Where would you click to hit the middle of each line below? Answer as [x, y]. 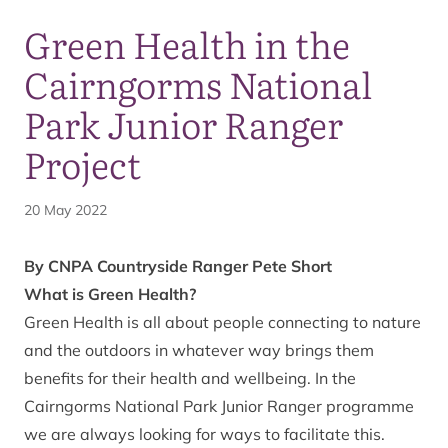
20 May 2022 [65, 209]
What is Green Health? [110, 293]
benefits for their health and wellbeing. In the [190, 377]
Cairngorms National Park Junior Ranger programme [219, 405]
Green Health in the [187, 43]
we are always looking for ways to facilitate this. [204, 433]
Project [82, 163]
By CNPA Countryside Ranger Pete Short [178, 265]
